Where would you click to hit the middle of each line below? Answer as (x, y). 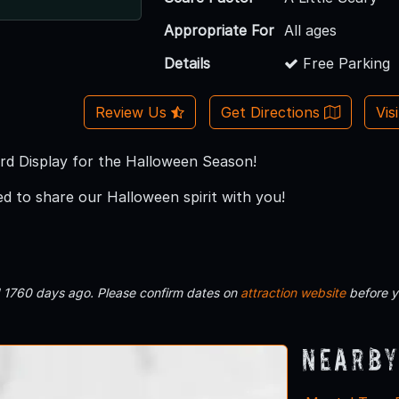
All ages (311, 30)
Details (187, 63)
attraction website (293, 292)
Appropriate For (220, 30)
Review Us (133, 112)
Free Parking (345, 63)
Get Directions (272, 112)
